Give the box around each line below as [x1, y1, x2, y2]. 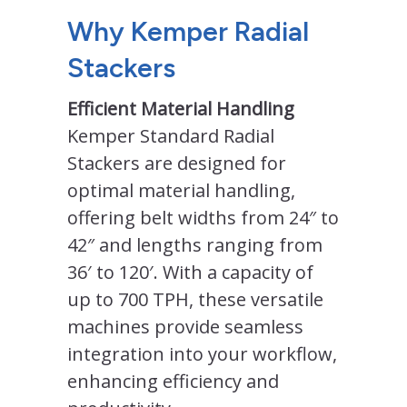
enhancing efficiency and [67, 368, 279, 393]
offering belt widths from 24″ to [67, 204, 339, 230]
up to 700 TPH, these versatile [67, 286, 323, 312]
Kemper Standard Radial [67, 123, 274, 148]
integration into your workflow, [67, 341, 337, 366]
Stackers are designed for [67, 150, 286, 175]
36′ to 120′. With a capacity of [67, 259, 313, 284]
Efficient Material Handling [67, 95, 294, 121]
